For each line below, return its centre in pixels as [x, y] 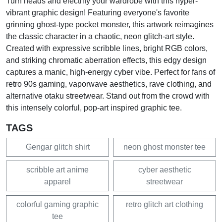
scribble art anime [57, 169]
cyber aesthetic [165, 169]
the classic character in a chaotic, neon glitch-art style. [100, 36]
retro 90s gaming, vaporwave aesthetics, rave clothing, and [109, 84]
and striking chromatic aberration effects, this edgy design [106, 60]
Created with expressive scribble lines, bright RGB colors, [107, 48]
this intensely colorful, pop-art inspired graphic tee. [94, 108]
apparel [57, 181]
